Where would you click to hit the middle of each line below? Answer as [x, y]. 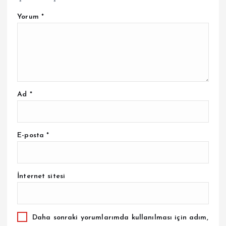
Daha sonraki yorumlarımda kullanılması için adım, [120, 217]
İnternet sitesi [41, 176]
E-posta [32, 135]
